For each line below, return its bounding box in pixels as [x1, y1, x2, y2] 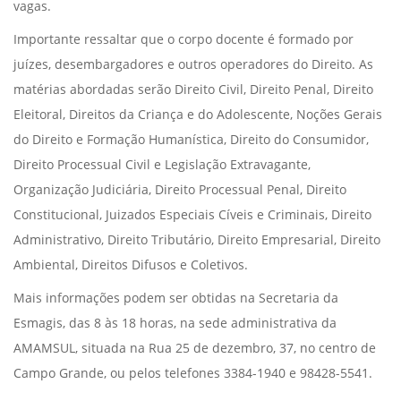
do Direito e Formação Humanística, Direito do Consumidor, [13, 131, 369, 149]
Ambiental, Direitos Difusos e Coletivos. [13, 256, 248, 274]
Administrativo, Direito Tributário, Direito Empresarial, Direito [13, 231, 380, 249]
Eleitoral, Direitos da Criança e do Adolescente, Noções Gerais [13, 106, 382, 124]
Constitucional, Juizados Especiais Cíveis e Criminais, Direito [13, 206, 371, 224]
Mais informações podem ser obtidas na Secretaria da [13, 289, 338, 307]
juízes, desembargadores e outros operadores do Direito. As [13, 55, 373, 73]
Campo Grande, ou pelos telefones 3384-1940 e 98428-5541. [13, 364, 372, 382]
